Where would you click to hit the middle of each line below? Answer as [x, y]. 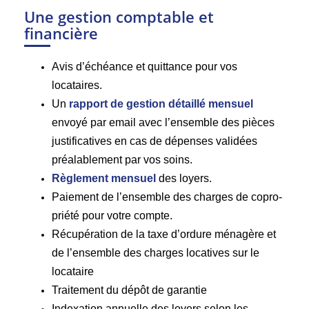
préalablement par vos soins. [122, 159]
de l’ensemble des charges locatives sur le [156, 252]
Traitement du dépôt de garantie [129, 290]
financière [61, 33]
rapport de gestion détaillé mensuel [161, 103]
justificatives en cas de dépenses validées [154, 141]
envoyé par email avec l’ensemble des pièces [163, 122]
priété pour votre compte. [112, 215]
